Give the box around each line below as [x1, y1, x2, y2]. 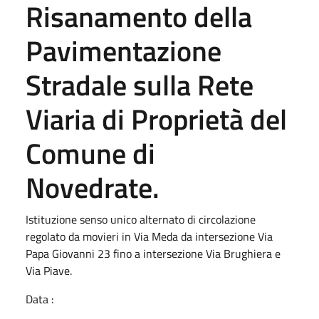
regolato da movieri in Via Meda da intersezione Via [26, 227, 273, 245]
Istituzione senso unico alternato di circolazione [26, 210, 256, 228]
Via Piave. [26, 261, 72, 279]
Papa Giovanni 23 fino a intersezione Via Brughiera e [26, 244, 281, 262]
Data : [26, 290, 53, 308]
